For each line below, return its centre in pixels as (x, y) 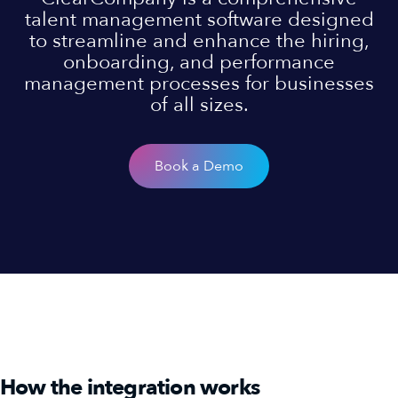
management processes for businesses (199, 84)
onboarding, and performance (199, 62)
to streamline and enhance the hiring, (199, 41)
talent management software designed (199, 20)
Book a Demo (199, 166)
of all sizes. (199, 105)
